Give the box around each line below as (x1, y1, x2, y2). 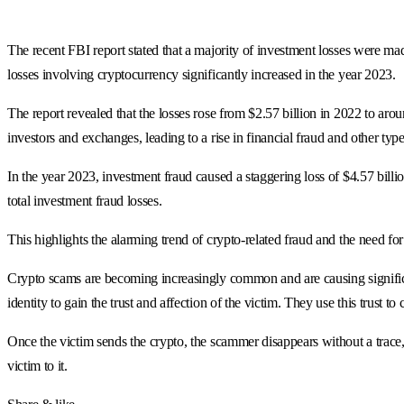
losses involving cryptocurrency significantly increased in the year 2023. (7, 66, 396, 82)
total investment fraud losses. (7, 192, 162, 208)
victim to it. (7, 357, 68, 373)
